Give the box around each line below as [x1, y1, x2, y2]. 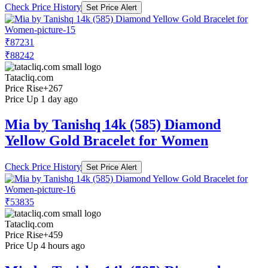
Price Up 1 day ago [5, 94, 78, 104]
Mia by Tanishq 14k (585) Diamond [5, 116, 221, 132]
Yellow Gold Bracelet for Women [5, 132, 208, 148]
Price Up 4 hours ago [5, 240, 85, 251]
